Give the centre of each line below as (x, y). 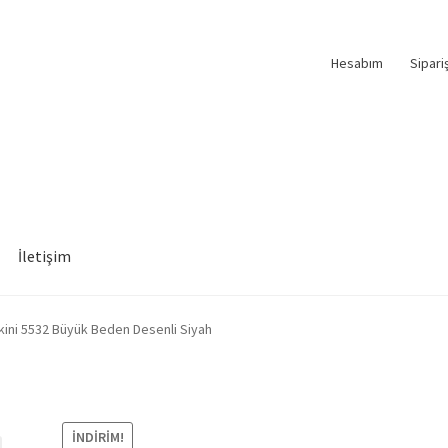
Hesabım (356, 62)
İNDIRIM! (97, 436)
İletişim (45, 255)
